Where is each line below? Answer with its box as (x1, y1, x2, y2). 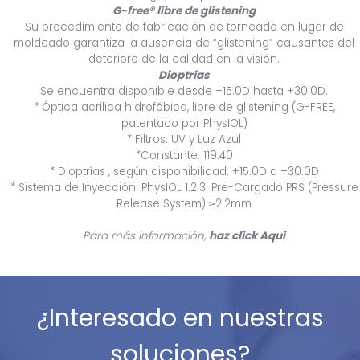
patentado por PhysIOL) (121, 115, 247, 131)
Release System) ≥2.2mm (117, 195, 252, 211)
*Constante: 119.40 (135, 147, 233, 163)
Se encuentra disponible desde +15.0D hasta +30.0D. (40, 83, 328, 99)
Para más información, (83, 227, 209, 243)
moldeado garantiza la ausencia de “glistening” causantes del (14, 35, 354, 51)
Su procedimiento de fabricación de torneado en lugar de (24, 18, 344, 35)
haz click (209, 227, 260, 243)
